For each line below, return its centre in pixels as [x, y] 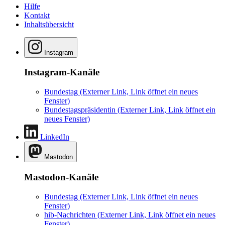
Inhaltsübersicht [49, 24]
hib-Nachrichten [70, 214]
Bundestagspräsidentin [80, 110]
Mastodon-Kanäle [61, 177]
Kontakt [37, 15]
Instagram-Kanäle [62, 72]
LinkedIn [55, 137]
